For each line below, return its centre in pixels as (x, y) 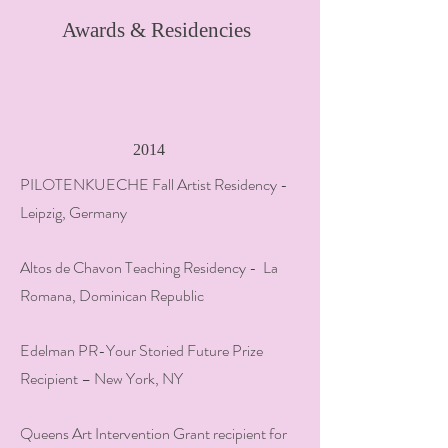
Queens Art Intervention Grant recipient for (153, 433)
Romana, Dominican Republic (112, 295)
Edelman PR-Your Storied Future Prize (141, 350)
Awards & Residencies (156, 30)
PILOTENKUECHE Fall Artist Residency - (154, 184)
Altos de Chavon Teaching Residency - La (149, 267)
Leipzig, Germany (73, 212)
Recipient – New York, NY (101, 378)
